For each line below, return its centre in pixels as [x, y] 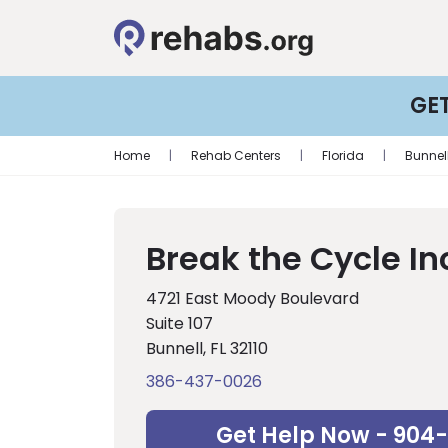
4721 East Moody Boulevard [252, 298]
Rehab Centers [236, 155]
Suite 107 [179, 323]
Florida [343, 155]
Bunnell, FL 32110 [207, 348]
